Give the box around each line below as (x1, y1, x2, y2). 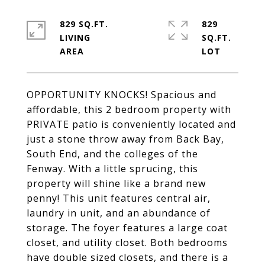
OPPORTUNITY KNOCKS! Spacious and (27, 88, 216, 101)
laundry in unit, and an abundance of (27, 206, 211, 219)
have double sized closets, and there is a (27, 251, 228, 264)
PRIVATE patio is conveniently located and (27, 118, 236, 131)
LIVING (60, 32, 91, 43)
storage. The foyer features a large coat (27, 221, 228, 234)
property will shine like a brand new (27, 177, 206, 190)
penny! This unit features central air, (27, 192, 211, 205)
